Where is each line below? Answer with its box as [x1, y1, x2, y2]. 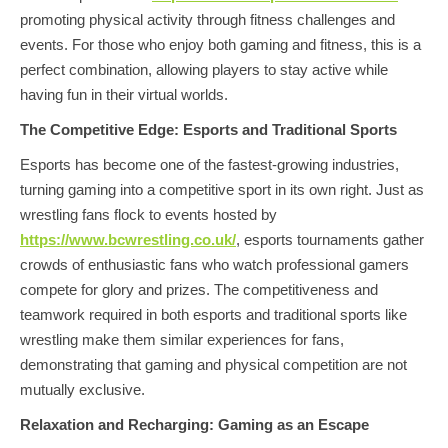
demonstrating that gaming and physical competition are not [20, 356, 407, 373]
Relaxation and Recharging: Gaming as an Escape [20, 416, 369, 433]
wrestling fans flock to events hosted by [20, 206, 277, 223]
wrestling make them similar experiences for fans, [20, 331, 344, 348]
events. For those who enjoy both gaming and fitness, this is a [20, 36, 421, 53]
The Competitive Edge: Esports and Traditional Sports [20, 121, 397, 138]
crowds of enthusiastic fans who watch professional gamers [20, 256, 409, 273]
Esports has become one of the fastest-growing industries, [20, 156, 399, 173]
